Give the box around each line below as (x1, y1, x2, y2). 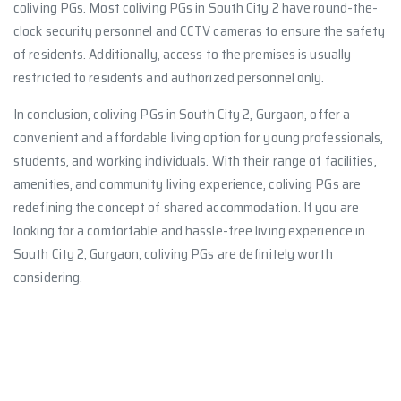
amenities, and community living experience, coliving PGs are (13, 173, 362, 195)
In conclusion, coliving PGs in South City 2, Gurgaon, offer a (13, 103, 351, 125)
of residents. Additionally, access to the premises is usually (13, 43, 352, 65)
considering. (13, 266, 83, 288)
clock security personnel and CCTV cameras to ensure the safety (13, 20, 386, 42)
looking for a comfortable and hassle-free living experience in (13, 219, 366, 242)
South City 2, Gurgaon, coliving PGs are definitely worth (13, 243, 333, 265)
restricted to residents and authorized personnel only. (13, 66, 325, 89)
